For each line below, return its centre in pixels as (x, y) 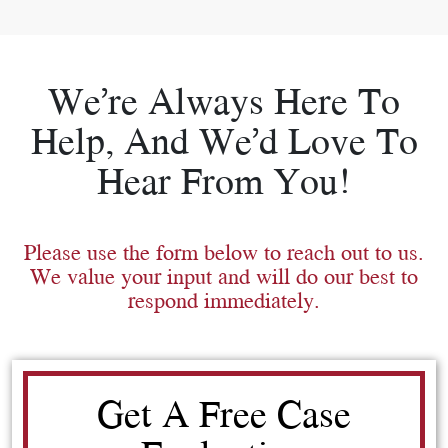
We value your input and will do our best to (224, 275)
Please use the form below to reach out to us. (224, 251)
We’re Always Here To (224, 99)
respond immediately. (224, 299)
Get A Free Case (224, 412)
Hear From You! (224, 179)
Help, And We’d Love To (224, 139)
